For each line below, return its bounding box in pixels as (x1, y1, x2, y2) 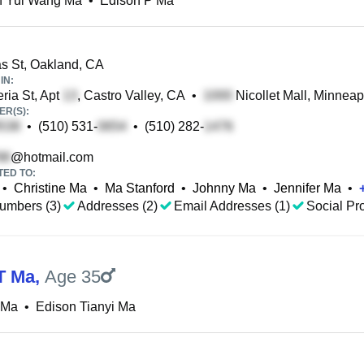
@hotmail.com (11, 150, 93, 164)
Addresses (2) (77, 199, 158, 213)
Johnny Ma (193, 181, 256, 195)
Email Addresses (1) (174, 199, 290, 213)
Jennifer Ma (274, 181, 341, 195)
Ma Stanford (105, 181, 175, 195)
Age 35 (45, 266, 101, 287)
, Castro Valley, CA (77, 89, 185, 102)
